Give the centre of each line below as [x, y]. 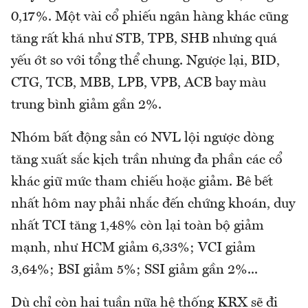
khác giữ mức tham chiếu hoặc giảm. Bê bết [142, 183]
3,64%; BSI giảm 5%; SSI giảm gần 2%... [134, 271]
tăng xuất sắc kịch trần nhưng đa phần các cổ [147, 161]
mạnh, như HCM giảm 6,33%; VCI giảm [133, 249]
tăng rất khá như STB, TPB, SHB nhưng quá [144, 40]
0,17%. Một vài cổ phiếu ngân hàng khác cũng [150, 18]
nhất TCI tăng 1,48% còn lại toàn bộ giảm [137, 227]
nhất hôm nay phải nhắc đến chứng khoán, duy [153, 205]
